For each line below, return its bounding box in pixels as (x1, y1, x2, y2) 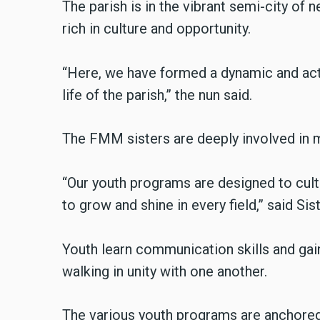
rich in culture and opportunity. (62, 20, 251, 38)
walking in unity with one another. (62, 262, 267, 280)
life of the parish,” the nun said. (62, 86, 252, 104)
